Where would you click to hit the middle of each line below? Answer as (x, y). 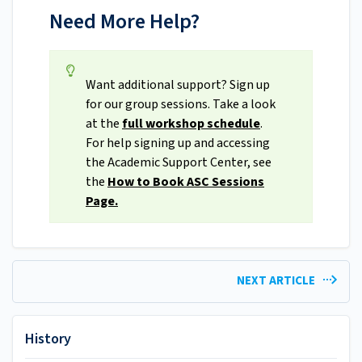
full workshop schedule (191, 124)
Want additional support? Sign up (178, 85)
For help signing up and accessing (178, 143)
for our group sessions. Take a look (181, 105)
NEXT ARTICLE (277, 281)
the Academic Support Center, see (179, 163)
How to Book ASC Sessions (186, 182)
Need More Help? (124, 22)
